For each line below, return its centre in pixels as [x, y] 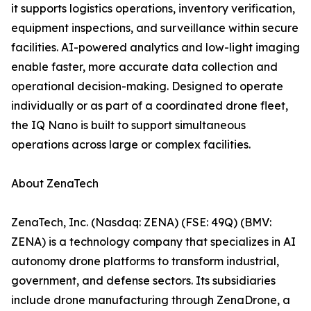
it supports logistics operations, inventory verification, [153, 8]
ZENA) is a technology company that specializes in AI [153, 242]
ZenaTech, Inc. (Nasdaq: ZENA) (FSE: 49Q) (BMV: [141, 222]
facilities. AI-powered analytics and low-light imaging [155, 47]
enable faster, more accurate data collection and [144, 67]
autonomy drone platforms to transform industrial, [145, 261]
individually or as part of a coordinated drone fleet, [150, 106]
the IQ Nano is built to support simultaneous [128, 125]
